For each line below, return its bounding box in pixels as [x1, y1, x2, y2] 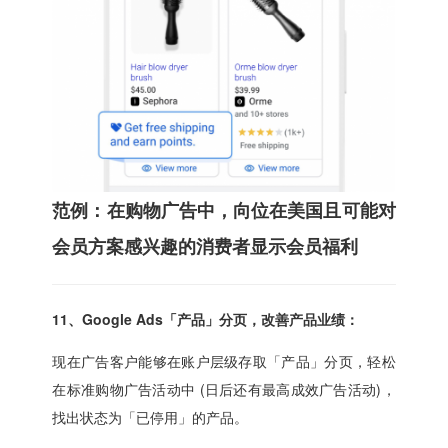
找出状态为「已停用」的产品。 [52, 406, 249, 427]
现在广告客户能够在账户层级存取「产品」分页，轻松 [52, 350, 396, 371]
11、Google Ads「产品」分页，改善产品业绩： [52, 308, 360, 329]
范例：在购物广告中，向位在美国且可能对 [52, 196, 396, 223]
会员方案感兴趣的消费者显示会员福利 [52, 232, 359, 259]
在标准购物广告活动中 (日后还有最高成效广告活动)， [52, 378, 396, 399]
